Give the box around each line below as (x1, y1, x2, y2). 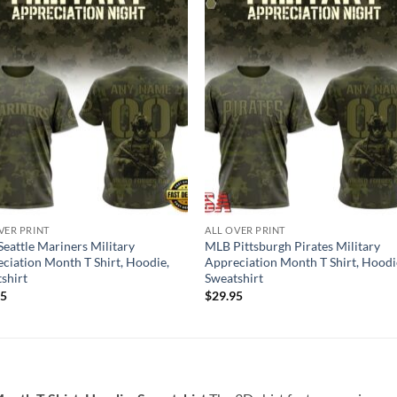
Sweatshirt (205, 270, 264, 286)
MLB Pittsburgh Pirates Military (205, 238, 381, 254)
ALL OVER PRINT (205, 224, 285, 237)
